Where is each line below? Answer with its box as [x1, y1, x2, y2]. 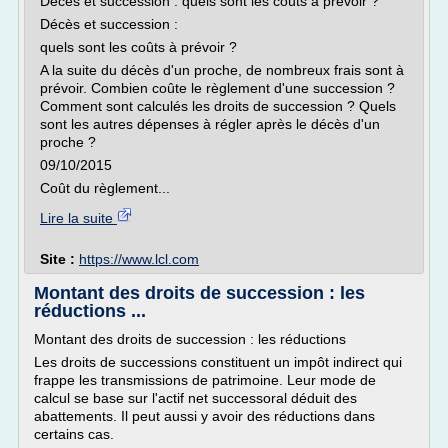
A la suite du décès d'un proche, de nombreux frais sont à [40, 62, 404, 78]
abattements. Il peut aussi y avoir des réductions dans [34, 408, 375, 424]
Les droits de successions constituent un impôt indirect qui [34, 354, 402, 370]
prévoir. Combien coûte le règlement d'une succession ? [40, 80, 395, 96]
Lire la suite [40, 210, 117, 226]
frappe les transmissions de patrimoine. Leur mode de [34, 372, 376, 388]
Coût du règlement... [40, 180, 170, 196]
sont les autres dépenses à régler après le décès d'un [40, 116, 380, 132]
